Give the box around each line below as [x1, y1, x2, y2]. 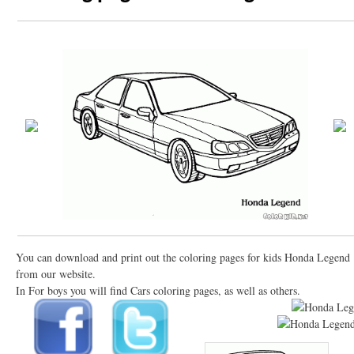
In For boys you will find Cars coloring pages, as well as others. [16, 282, 300, 298]
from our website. [16, 265, 96, 281]
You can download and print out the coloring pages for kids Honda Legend [16, 249, 350, 265]
